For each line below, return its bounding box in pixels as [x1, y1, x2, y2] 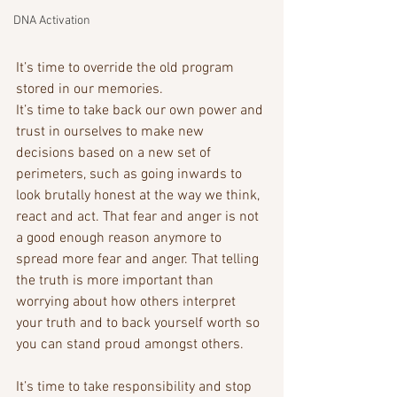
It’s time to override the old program [16, 59, 237, 78]
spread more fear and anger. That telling [16, 251, 262, 269]
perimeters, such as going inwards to [16, 166, 245, 184]
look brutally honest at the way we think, [16, 187, 263, 206]
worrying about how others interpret [16, 293, 239, 312]
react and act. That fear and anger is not [16, 208, 262, 227]
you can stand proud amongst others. [16, 336, 247, 354]
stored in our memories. [16, 81, 167, 99]
